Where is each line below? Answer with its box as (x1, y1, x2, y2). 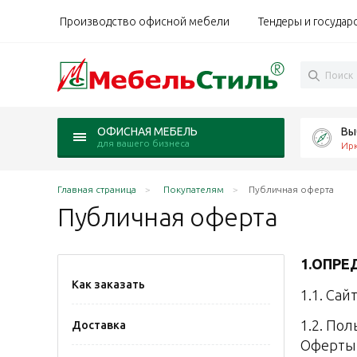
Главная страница (57, 184, 136, 194)
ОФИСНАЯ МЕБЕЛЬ (97, 125, 198, 138)
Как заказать (72, 278, 145, 291)
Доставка (72, 319, 126, 331)
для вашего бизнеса (97, 138, 190, 148)
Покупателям (163, 184, 224, 194)
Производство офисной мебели (60, 14, 229, 28)
